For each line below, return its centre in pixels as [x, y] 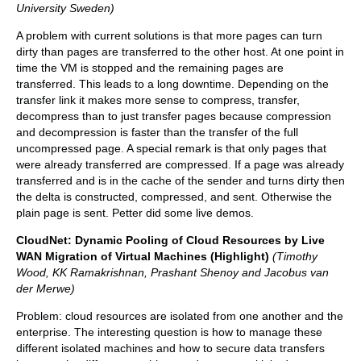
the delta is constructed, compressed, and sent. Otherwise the [174, 197]
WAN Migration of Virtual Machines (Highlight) [143, 257]
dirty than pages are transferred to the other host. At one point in [180, 52]
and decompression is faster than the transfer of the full [157, 133]
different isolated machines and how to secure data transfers [170, 349]
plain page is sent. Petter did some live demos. [135, 213]
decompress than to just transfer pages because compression [174, 116]
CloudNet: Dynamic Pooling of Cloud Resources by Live [170, 241]
